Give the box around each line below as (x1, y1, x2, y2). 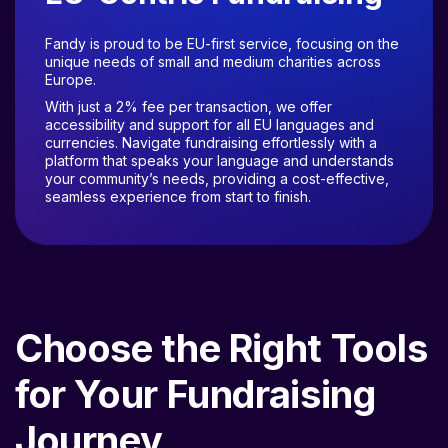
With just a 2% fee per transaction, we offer (45, 76, 332, 94)
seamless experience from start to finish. (45, 166, 311, 184)
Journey (15, 395, 163, 442)
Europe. (45, 49, 96, 67)
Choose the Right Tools (15, 303, 428, 350)
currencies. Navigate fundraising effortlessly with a (45, 112, 377, 130)
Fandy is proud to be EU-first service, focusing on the (45, 13, 399, 31)
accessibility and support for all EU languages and (45, 94, 374, 112)
